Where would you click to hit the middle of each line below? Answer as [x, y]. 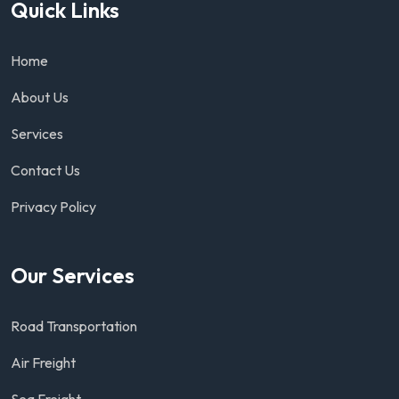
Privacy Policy [53, 206]
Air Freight [43, 362]
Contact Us [45, 170]
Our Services [73, 275]
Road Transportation [74, 326]
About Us [40, 97]
